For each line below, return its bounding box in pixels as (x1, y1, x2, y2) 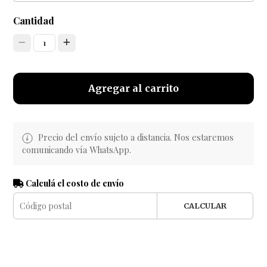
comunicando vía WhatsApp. (22, 144, 132, 156)
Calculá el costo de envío (24, 177, 125, 190)
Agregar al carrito (88, 82, 179, 94)
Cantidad (13, 14, 55, 27)
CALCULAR (183, 201, 226, 211)
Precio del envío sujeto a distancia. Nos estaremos (36, 131, 234, 143)
